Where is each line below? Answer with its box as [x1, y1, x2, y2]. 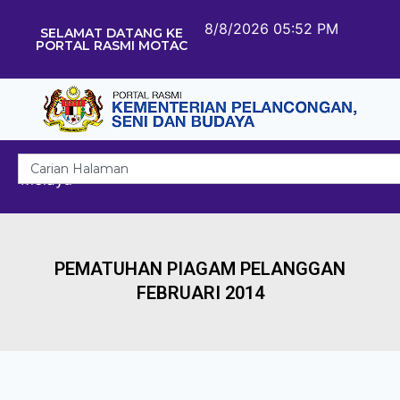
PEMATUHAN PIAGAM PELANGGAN [54, 257, 346, 279]
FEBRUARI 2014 [136, 281, 264, 304]
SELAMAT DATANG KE [39, 25, 183, 41]
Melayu [21, 170, 72, 188]
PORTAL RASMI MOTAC [35, 37, 187, 54]
